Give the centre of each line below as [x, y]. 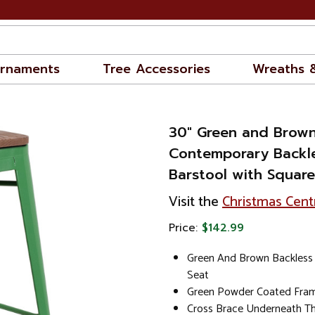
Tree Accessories [156, 69]
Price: [185, 228]
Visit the [195, 202]
